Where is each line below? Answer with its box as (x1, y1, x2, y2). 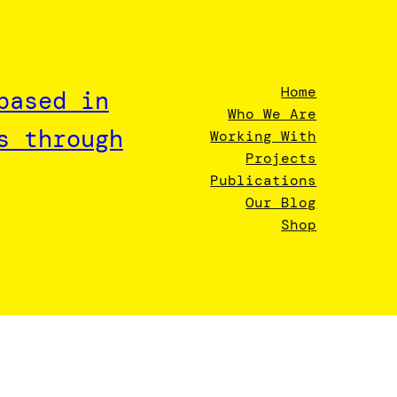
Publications (210, 170, 317, 190)
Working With (210, 126, 317, 145)
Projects (245, 148, 317, 167)
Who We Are (228, 104, 317, 123)
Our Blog (245, 192, 317, 212)
